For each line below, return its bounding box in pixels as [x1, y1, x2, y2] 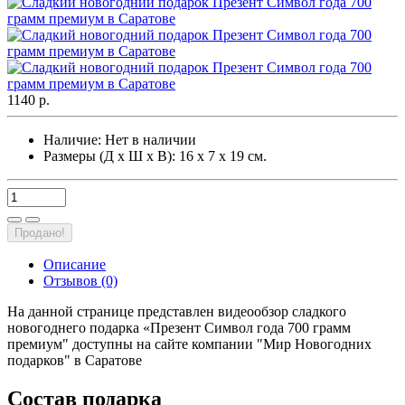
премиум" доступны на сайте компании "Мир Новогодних [7, 336, 372, 353]
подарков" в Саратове [7, 353, 142, 369]
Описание [43, 257, 106, 273]
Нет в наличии [105, 132, 196, 148]
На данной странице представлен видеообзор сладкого [7, 304, 346, 320]
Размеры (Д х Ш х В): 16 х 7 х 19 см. [43, 148, 267, 165]
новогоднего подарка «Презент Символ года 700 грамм [7, 320, 351, 336]
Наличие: [43, 132, 101, 148]
